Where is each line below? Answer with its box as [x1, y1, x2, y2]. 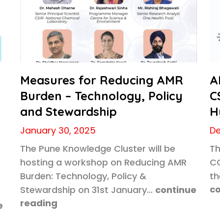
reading [20, 197, 57, 209]
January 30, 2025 [20, 124, 96, 137]
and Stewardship [20, 104, 117, 119]
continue [155, 184, 196, 196]
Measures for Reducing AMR [20, 73, 183, 87]
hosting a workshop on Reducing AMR [20, 156, 187, 168]
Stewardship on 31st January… [20, 184, 153, 196]
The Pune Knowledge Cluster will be [20, 142, 175, 155]
